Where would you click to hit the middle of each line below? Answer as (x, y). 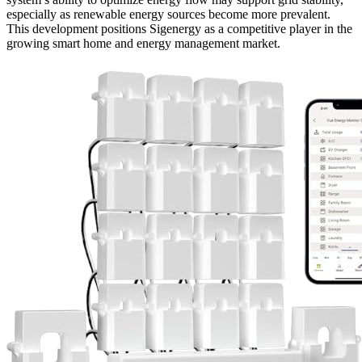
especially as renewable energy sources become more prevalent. (168, 14)
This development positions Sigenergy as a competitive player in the (179, 28)
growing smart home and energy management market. (143, 43)
